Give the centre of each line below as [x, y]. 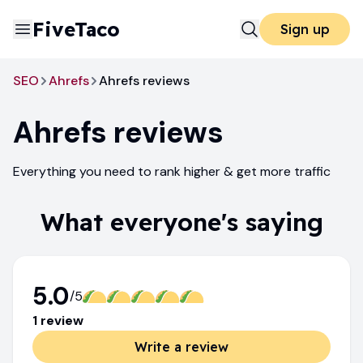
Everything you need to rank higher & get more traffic [172, 171]
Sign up [305, 29]
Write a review [181, 347]
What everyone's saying [181, 222]
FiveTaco [76, 29]
